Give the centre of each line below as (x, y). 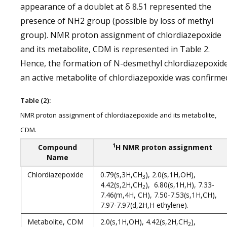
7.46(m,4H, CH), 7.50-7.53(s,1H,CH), (159, 195)
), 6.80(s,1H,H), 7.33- (180, 185)
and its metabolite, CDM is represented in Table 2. (115, 49)
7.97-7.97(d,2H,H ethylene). (144, 205)
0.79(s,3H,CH (121, 175)
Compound (57, 147)
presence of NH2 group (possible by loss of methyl (117, 21)
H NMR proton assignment (164, 147)
